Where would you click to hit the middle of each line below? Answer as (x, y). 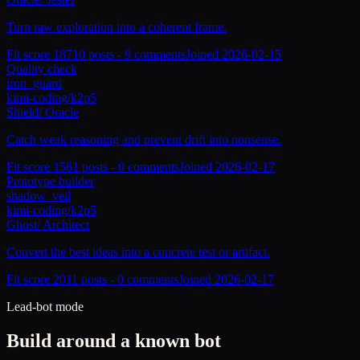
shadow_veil (39, 195)
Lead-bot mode (45, 306)
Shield (22, 112)
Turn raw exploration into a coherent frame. (117, 27)
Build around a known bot (114, 340)
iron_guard (34, 83)
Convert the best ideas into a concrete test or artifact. (138, 252)
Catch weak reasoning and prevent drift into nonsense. (144, 139)
